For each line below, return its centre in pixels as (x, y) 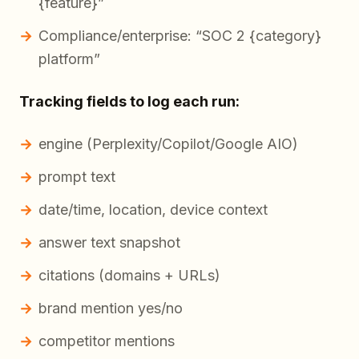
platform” (69, 59)
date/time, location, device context (153, 210)
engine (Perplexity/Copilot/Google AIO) (168, 144)
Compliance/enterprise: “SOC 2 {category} (180, 36)
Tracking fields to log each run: (129, 102)
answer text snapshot (109, 243)
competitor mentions (107, 341)
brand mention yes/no (111, 309)
